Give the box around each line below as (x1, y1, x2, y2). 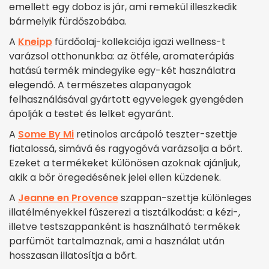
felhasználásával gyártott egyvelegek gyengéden (9, 92, 243, 107)
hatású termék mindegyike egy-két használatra (9, 64, 235, 78)
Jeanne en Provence (18, 191, 118, 205)
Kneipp (18, 35, 52, 49)
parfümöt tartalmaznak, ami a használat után (9, 234, 225, 249)
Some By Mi (18, 127, 74, 142)
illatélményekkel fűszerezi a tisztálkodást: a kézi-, (9, 205, 240, 220)
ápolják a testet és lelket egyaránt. (9, 107, 174, 121)
